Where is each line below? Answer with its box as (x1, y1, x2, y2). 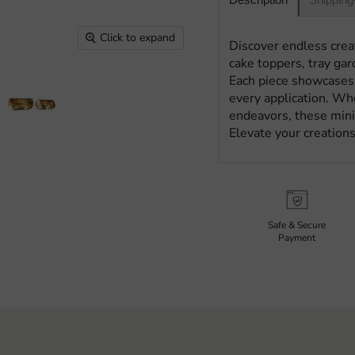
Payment (278, 231, 316, 244)
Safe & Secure (268, 218, 326, 231)
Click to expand (100, 30, 176, 46)
